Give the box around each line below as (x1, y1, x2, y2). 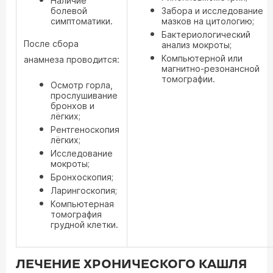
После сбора (24, 38, 79, 49)
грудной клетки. (51, 219, 118, 230)
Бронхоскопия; (51, 172, 113, 182)
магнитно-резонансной (161, 63, 260, 74)
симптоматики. (51, 16, 113, 26)
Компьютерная (51, 199, 114, 209)
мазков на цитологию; (161, 16, 254, 26)
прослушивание (51, 90, 118, 101)
